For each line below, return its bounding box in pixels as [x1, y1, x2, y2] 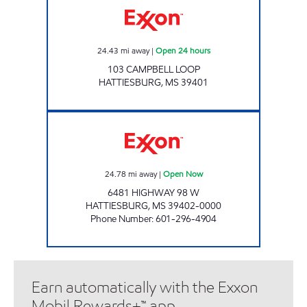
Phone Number [90, 212, 152, 225]
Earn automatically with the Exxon [32, 277, 258, 297]
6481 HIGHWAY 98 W [108, 186, 199, 199]
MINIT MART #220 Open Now [153, 111, 253, 123]
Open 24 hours [155, 44, 210, 56]
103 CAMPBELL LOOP [107, 62, 200, 76]
